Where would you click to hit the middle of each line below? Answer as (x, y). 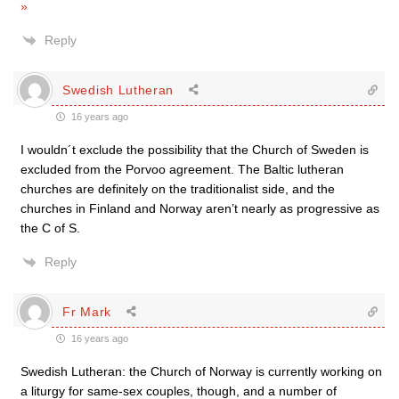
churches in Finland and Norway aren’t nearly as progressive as (200, 209)
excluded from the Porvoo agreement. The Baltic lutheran (182, 170)
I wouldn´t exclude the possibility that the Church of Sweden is (195, 150)
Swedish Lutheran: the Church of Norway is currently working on (201, 372)
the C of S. (50, 228)
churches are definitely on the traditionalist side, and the (178, 189)
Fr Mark (87, 311)
